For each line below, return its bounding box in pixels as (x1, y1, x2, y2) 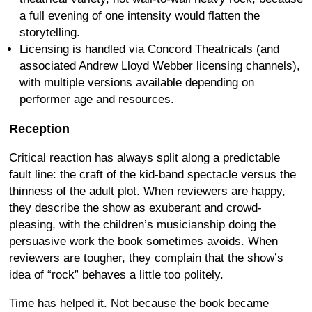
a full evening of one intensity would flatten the (19, 8, 260, 22)
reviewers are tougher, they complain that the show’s (9, 251, 283, 265)
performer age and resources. (19, 92, 174, 106)
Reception (9, 121, 70, 136)
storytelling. (19, 25, 80, 39)
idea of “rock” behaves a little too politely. (9, 267, 224, 281)
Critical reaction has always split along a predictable (9, 150, 280, 164)
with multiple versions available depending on (19, 75, 254, 89)
